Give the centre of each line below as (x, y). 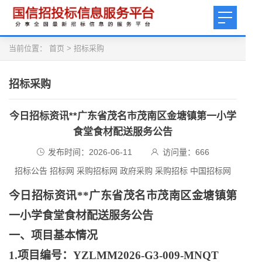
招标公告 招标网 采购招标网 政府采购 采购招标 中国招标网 (123, 171)
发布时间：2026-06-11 (90, 152)
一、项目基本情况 (53, 235)
